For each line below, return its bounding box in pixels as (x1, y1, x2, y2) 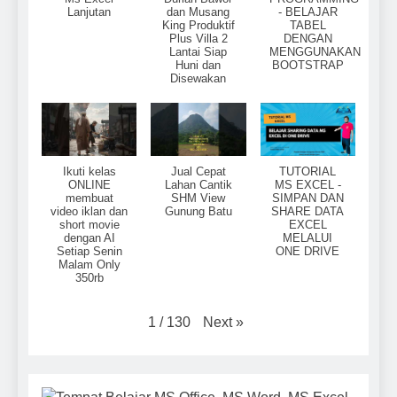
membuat (65, 191, 113, 206)
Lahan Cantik (164, 178, 232, 192)
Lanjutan (67, 4, 112, 19)
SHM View (171, 191, 226, 206)
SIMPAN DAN (271, 191, 344, 206)
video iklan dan (51, 205, 128, 219)
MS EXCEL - (274, 178, 341, 192)
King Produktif (161, 18, 235, 32)
